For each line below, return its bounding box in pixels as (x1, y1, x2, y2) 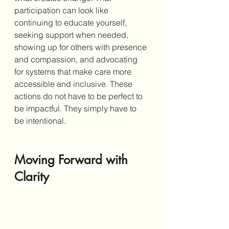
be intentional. (14, 116, 66, 126)
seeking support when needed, (14, 30, 130, 40)
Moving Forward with (14, 152, 131, 168)
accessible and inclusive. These (14, 79, 134, 89)
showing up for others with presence (14, 42, 149, 53)
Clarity (14, 169, 49, 185)
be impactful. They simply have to (14, 103, 139, 114)
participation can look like (14, 5, 110, 16)
